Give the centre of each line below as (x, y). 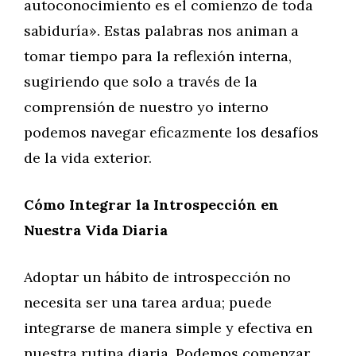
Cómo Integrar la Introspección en (151, 205)
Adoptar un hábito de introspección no (157, 277)
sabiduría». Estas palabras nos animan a (161, 31)
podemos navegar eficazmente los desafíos (171, 132)
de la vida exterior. (88, 158)
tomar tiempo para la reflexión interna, (158, 56)
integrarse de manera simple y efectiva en (168, 328)
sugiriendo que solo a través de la (141, 81)
